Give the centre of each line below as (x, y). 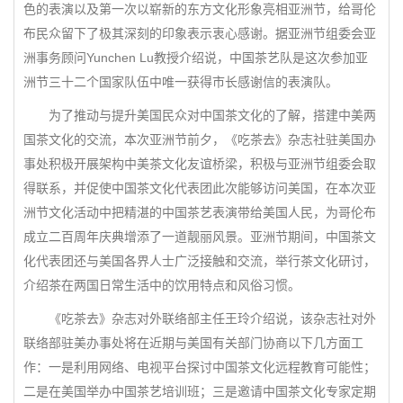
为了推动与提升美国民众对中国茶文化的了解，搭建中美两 (200, 115)
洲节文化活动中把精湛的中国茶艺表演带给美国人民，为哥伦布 (200, 212)
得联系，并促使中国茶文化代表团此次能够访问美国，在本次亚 (200, 188)
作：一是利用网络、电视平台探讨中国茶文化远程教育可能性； (200, 367)
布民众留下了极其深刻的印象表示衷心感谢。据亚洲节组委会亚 (200, 33)
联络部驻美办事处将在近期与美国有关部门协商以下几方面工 (193, 342)
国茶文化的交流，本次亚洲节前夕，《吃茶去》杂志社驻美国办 (200, 139)
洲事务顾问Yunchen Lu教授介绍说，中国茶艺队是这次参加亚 (196, 57)
